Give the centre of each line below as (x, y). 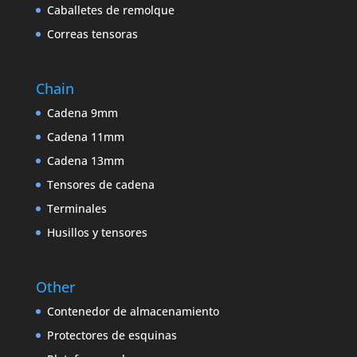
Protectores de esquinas (112, 335)
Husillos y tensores (97, 232)
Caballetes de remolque (110, 10)
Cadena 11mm (85, 136)
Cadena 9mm (82, 112)
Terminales (76, 208)
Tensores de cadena (100, 184)
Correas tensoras (92, 33)
